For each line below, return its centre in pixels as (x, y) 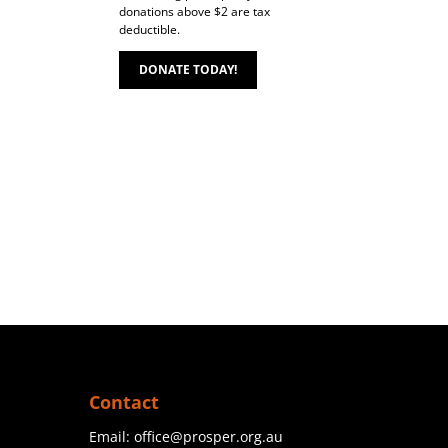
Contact (124, 401)
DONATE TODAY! (188, 69)
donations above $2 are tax (195, 11)
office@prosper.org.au (209, 436)
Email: (112, 436)
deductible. (150, 29)
